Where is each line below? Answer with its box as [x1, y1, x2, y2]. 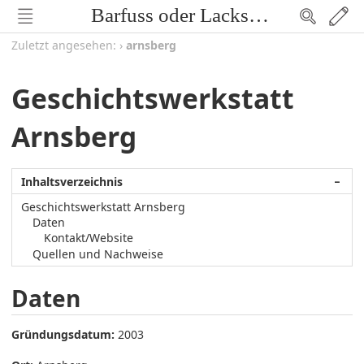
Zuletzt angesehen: [11, 37, 116, 53]
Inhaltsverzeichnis [21, 173, 123, 189]
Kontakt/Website [44, 230, 134, 246]
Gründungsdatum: [11, 326, 115, 342]
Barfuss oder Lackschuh [249, 4, 269, 26]
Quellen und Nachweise [32, 245, 164, 262]
